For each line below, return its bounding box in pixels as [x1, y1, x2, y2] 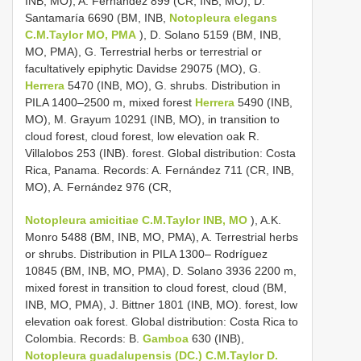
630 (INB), [189, 331, 244, 345]
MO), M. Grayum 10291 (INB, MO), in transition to [25, 112, 280, 126]
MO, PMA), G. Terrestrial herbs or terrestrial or [25, 44, 262, 58]
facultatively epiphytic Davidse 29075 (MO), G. [25, 61, 261, 75]
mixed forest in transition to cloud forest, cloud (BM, [25, 280, 287, 294]
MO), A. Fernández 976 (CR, [25, 180, 172, 193]
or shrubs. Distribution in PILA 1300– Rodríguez [25, 247, 268, 260]
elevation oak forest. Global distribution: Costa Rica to [25, 314, 298, 328]
